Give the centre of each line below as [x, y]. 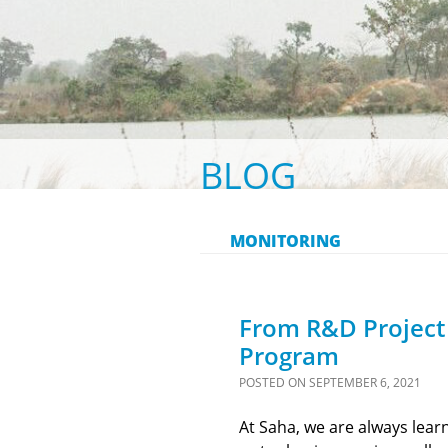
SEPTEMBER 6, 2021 [364, 382]
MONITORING [285, 241]
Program [288, 355]
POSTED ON [273, 382]
